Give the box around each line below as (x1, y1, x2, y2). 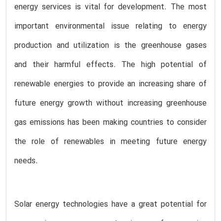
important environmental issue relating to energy (14, 20, 207, 33)
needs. (14, 155, 38, 167)
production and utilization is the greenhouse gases (14, 39, 207, 52)
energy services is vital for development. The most (14, 1, 207, 13)
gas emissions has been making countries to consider (14, 116, 207, 129)
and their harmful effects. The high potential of (14, 59, 207, 71)
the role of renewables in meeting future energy (14, 136, 207, 148)
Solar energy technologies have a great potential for (14, 198, 207, 211)
